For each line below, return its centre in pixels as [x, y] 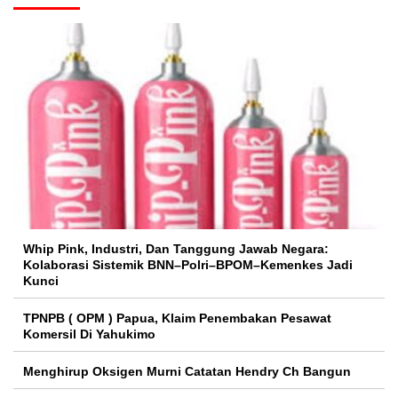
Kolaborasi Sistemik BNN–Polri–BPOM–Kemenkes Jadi [188, 264]
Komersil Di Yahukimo [89, 334]
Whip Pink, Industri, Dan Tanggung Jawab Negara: [176, 248]
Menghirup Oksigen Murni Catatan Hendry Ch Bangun [187, 371]
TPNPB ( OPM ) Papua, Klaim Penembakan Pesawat [177, 318]
